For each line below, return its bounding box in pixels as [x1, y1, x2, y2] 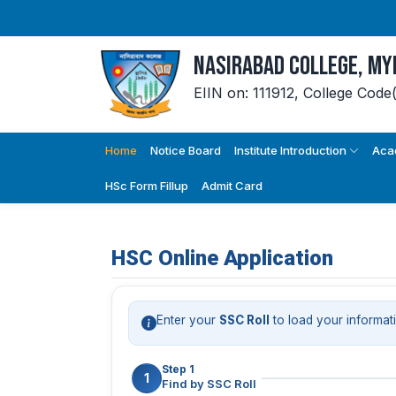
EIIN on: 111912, [194, 84, 299, 102]
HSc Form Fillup [105, 178, 188, 193]
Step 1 [162, 362, 194, 376]
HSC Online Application [111, 245, 333, 270]
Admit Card [202, 178, 263, 193]
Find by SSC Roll [162, 377, 256, 391]
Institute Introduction [234, 142, 349, 157]
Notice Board [150, 142, 221, 157]
